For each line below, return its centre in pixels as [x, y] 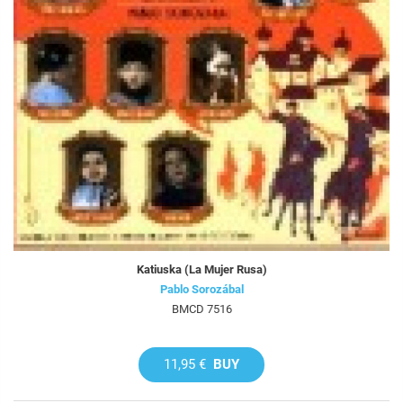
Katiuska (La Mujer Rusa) [201, 269]
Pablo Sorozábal [201, 289]
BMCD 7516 [201, 309]
